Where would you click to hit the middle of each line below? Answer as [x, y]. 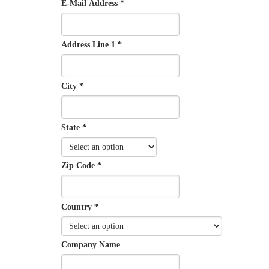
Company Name [91, 245]
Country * [80, 207]
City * [72, 86]
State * [74, 128]
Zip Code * [81, 166]
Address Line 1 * [92, 45]
